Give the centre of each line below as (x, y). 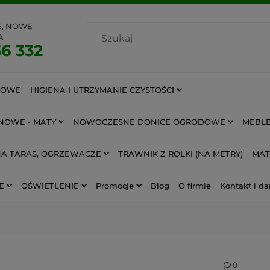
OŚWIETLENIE (50, 185)
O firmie (195, 185)
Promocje (115, 185)
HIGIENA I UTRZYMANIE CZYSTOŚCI (102, 89)
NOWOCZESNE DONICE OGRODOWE (149, 121)
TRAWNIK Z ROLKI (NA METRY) (181, 153)
